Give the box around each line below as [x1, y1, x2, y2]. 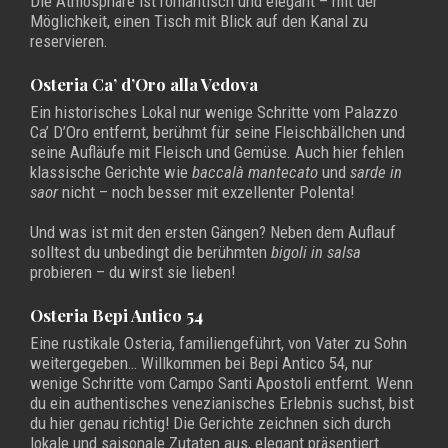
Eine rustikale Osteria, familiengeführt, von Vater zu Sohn [30, 333, 407, 354]
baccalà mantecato [192, 162, 318, 183]
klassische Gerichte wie [30, 162, 192, 183]
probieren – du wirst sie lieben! [30, 262, 235, 283]
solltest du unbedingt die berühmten [30, 242, 271, 263]
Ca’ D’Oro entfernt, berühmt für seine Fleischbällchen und [30, 122, 405, 143]
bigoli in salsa [271, 242, 361, 263]
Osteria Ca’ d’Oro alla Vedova [30, 73, 258, 96]
